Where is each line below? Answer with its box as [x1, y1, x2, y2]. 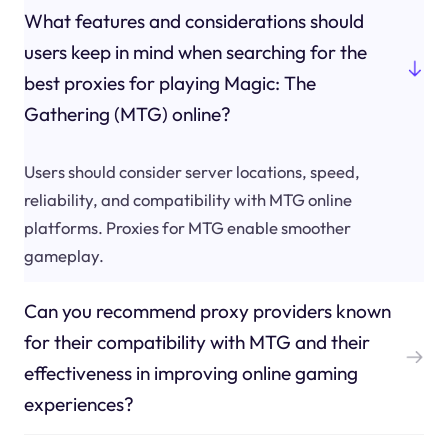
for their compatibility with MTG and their [23, 329, 370, 354]
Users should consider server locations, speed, [23, 160, 360, 182]
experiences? [23, 391, 134, 416]
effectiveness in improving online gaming [23, 360, 358, 385]
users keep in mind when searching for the [23, 40, 367, 65]
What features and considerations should [23, 9, 364, 34]
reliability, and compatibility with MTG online [23, 188, 352, 210]
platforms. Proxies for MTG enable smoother [23, 216, 351, 238]
